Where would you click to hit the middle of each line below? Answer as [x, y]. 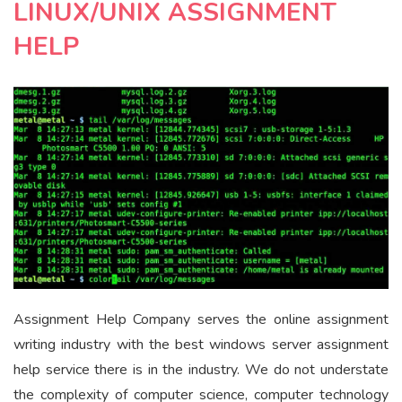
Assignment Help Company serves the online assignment [201, 320]
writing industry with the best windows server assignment [201, 345]
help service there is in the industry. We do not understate [201, 370]
